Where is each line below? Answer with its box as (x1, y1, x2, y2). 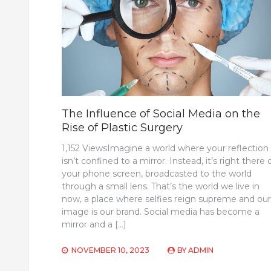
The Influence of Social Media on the (62, 107, 260, 121)
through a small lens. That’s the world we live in (62, 181, 260, 192)
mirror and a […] (62, 219, 126, 230)
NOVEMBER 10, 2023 (71, 246, 149, 255)
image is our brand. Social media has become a (62, 206, 260, 218)
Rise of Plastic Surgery (62, 121, 183, 135)
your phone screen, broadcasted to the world (62, 168, 252, 180)
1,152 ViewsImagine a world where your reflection (62, 143, 269, 154)
